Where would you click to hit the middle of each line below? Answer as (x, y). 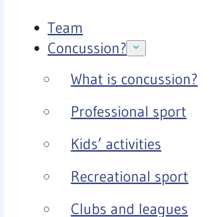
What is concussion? (134, 79)
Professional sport (129, 112)
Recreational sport (130, 177)
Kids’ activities (116, 144)
